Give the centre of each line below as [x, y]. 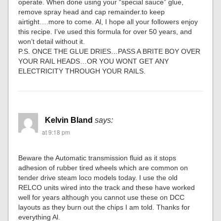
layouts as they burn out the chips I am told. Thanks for [104, 207]
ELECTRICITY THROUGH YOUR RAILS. [82, 71]
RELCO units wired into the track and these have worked [107, 187]
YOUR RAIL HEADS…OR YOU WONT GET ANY [94, 61]
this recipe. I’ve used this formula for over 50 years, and [105, 32]
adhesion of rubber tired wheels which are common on [103, 168]
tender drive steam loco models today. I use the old [98, 178]
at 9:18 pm [56, 132]
